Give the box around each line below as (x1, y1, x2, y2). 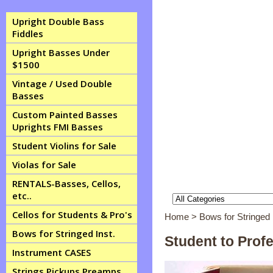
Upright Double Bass (12, 15, 104, 27)
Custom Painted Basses (12, 108, 118, 121)
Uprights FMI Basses (12, 121, 103, 133)
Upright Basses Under (12, 46, 110, 58)
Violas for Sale (12, 158, 76, 171)
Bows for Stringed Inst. (12, 227, 115, 239)
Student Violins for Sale (12, 140, 116, 152)
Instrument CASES (12, 246, 91, 258)
